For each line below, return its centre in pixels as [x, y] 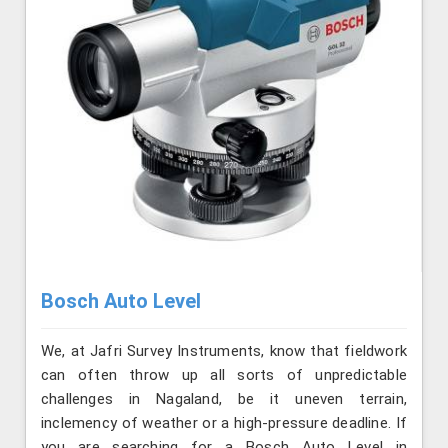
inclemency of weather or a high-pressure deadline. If [224, 422]
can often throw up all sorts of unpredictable [224, 374]
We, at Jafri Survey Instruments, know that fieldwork [224, 350]
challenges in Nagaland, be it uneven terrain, [224, 398]
